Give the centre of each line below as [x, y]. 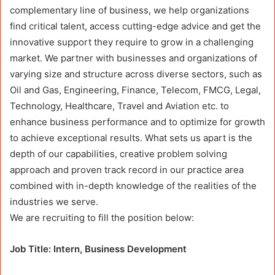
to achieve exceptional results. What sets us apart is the [131, 138]
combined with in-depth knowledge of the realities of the [133, 186]
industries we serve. [54, 202]
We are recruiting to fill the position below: [102, 218]
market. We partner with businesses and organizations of [134, 58]
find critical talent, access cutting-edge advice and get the [135, 26]
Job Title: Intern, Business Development [98, 249]
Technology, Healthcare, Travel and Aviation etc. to [119, 106]
